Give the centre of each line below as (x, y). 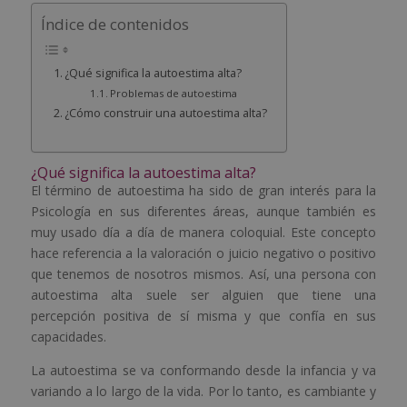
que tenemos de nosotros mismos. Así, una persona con (203, 274)
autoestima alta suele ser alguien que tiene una (203, 295)
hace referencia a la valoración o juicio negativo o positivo (203, 253)
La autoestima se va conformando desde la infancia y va (203, 371)
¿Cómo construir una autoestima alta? (166, 113)
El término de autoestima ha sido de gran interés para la (203, 191)
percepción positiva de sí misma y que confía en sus (203, 316)
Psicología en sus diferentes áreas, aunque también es (203, 212)
